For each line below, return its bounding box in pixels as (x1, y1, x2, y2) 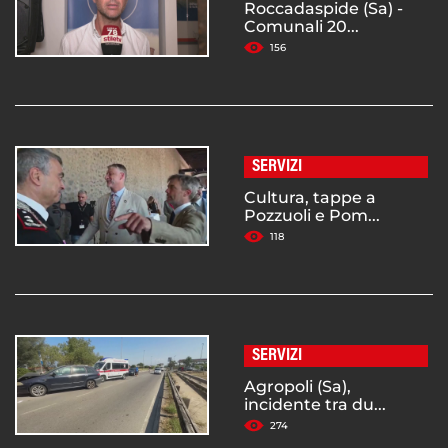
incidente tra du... (244, 395, 386, 415)
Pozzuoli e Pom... (244, 206, 380, 226)
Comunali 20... (244, 17, 359, 37)
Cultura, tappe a (244, 188, 376, 208)
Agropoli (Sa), (244, 377, 351, 397)
